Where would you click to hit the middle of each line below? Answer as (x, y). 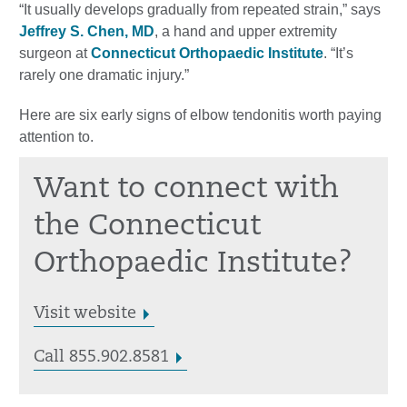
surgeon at (55, 54)
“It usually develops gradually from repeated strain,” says (200, 10)
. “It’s (338, 54)
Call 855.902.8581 (101, 358)
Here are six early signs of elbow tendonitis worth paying (200, 115)
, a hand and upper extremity (246, 32)
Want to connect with (186, 190)
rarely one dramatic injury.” (104, 75)
